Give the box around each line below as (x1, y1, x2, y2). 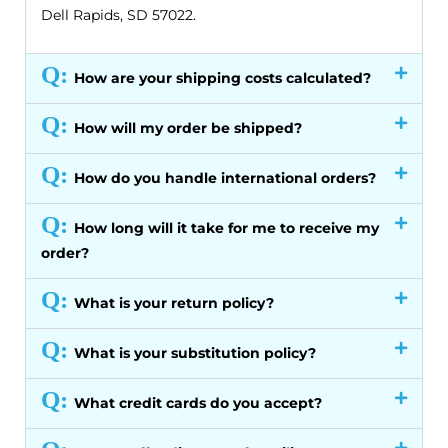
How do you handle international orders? (74, 169, 376, 188)
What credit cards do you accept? (74, 394, 322, 413)
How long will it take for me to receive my (74, 219, 379, 238)
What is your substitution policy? (74, 344, 316, 363)
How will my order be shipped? (74, 119, 302, 138)
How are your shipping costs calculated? (74, 69, 371, 88)
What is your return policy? (74, 294, 274, 313)
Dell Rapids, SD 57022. (41, 6, 196, 25)
